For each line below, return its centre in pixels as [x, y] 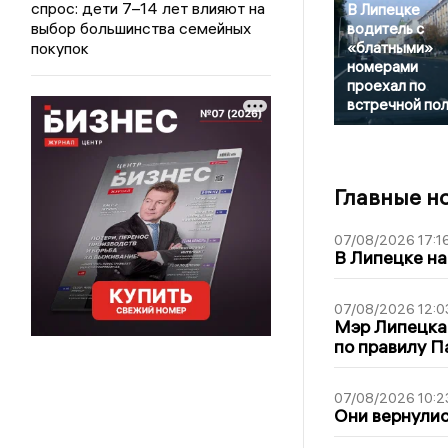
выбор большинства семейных [141, 27]
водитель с [385, 28]
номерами [382, 66]
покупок [60, 47]
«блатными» [389, 47]
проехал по [386, 85]
